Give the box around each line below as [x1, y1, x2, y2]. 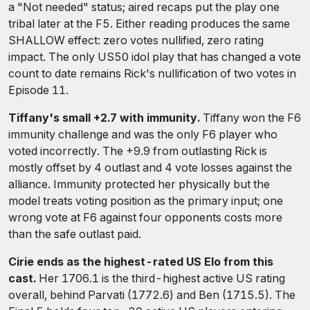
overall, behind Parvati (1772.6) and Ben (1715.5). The [8, 288, 295, 302]
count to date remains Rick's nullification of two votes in [8, 66, 296, 80]
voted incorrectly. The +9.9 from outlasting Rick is [8, 144, 267, 158]
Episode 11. [8, 83, 69, 97]
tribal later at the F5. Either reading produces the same [8, 17, 290, 30]
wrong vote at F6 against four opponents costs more [8, 210, 282, 224]
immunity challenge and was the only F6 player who [8, 127, 277, 141]
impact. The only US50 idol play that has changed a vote [8, 50, 301, 64]
